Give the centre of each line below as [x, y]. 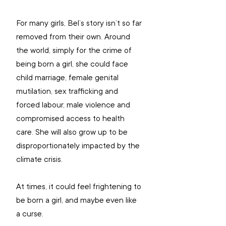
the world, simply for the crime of [75, 50]
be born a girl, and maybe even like [77, 200]
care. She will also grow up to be [73, 132]
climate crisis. [40, 159]
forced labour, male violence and [74, 105]
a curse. [31, 214]
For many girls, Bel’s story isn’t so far [80, 23]
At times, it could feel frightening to [80, 186]
